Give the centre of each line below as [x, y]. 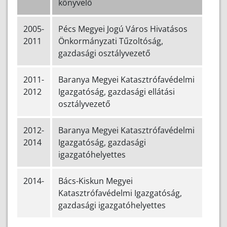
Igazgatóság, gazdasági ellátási [117, 92]
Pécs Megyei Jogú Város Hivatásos [123, 29]
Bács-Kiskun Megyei [96, 181]
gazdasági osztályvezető [104, 53]
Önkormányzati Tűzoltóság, [111, 41]
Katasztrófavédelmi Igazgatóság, [120, 193]
